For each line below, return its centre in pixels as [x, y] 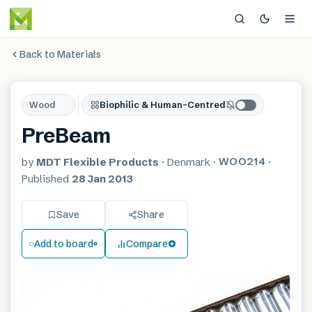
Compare [147, 243]
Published [47, 179]
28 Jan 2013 [102, 179]
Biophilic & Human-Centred [162, 104]
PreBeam [66, 135]
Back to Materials [60, 54]
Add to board [63, 243]
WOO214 [242, 161]
